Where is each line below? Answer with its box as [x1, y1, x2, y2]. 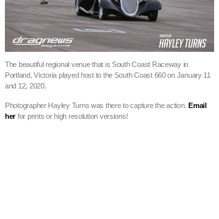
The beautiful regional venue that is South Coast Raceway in [5, 61, 189, 68]
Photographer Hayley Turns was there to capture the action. [5, 102, 189, 109]
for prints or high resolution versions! [16, 112, 128, 120]
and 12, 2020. [5, 82, 46, 90]
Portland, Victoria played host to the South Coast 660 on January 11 [5, 71, 211, 79]
